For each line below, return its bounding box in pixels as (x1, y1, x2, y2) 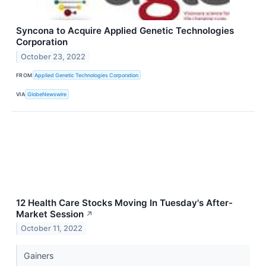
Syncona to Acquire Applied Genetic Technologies (16, 25, 234, 37)
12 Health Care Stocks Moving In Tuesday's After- (16, 197, 233, 208)
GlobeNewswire (27, 90, 67, 97)
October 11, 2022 (21, 224, 83, 233)
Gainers (23, 250, 56, 261)
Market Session (16, 208, 84, 220)
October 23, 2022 (21, 52, 86, 61)
